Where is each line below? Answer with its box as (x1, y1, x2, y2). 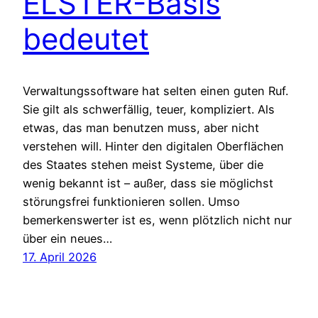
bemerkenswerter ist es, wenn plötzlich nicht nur (23, 212, 292, 227)
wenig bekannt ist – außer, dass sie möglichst (23, 175, 273, 190)
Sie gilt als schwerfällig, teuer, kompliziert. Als (23, 102, 275, 116)
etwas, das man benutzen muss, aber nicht (23, 120, 259, 135)
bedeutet (23, 20, 149, 57)
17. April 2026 (23, 249, 97, 264)
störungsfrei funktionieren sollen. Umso (23, 194, 240, 209)
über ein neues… (23, 231, 112, 246)
